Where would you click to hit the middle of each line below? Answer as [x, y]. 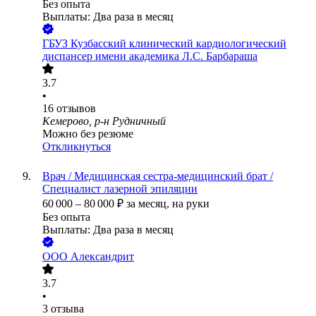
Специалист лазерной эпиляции [120, 189]
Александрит [102, 257]
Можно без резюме [88, 134]
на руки [191, 204]
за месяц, [149, 204]
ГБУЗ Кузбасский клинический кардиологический [164, 44]
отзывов [76, 109]
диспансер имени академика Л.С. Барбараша [150, 56]
